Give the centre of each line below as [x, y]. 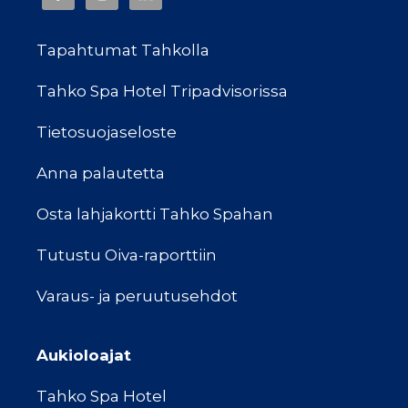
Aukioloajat [84, 355]
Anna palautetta [101, 173]
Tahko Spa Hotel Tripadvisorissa [162, 91]
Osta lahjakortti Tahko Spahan [155, 214]
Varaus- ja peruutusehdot [137, 296]
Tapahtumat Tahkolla [123, 50]
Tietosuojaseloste [107, 132]
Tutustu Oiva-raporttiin [127, 255]
